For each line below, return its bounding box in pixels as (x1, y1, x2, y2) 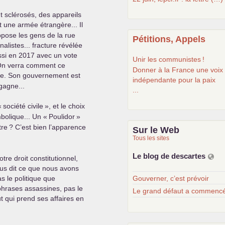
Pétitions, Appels (133, 34, 205, 44)
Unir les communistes (133, 55, 201, 63)
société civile (3, 102, 43, 110)
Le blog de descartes (133, 152, 207, 160)
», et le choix (45, 102, 85, 110)
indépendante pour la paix (133, 76, 215, 84)
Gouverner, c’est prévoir (133, 174, 209, 182)
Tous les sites (133, 135, 169, 142)
